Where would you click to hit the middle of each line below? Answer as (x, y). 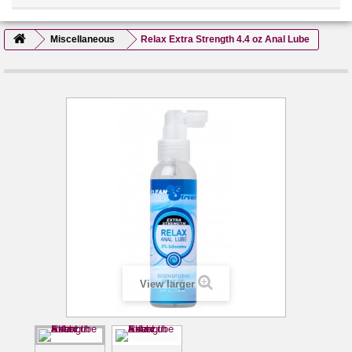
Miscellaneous (82, 39)
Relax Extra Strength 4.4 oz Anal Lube (225, 39)
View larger (167, 284)
